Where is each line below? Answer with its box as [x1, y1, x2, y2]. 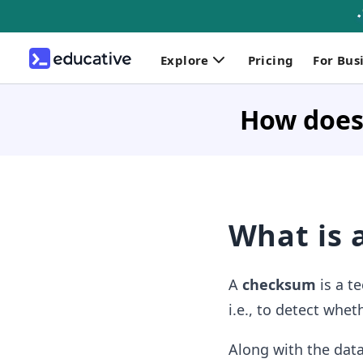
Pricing [247, 51, 294, 68]
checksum [241, 275, 316, 294]
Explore [160, 51, 209, 68]
